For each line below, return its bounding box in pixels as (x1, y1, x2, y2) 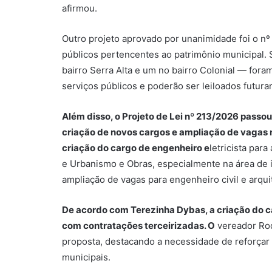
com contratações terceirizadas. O (62, 219, 215, 231)
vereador (215, 219, 259, 231)
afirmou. (62, 2, 97, 14)
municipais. (62, 251, 110, 263)
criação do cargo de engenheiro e (62, 141, 209, 154)
